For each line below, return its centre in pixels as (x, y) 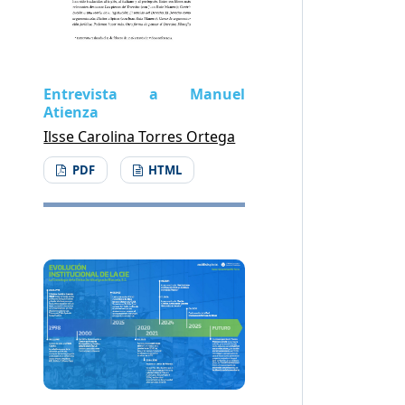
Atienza (71, 112)
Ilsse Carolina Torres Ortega (140, 136)
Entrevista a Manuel (145, 94)
